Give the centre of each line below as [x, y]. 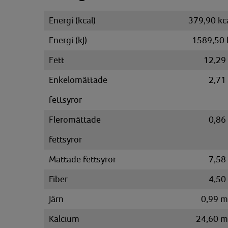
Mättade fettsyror [82, 159]
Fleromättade [75, 120]
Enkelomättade [78, 80]
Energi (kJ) [68, 40]
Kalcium [64, 219]
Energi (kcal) [72, 20]
